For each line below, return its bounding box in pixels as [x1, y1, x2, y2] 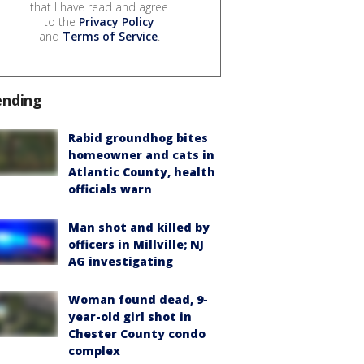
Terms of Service [62, 28, 158, 45]
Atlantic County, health [68, 164, 215, 180]
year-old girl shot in [68, 309, 192, 325]
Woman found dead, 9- [68, 292, 208, 308]
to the [44, 14, 79, 30]
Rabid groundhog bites [68, 130, 208, 146]
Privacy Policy [79, 14, 154, 30]
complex [68, 343, 120, 359]
